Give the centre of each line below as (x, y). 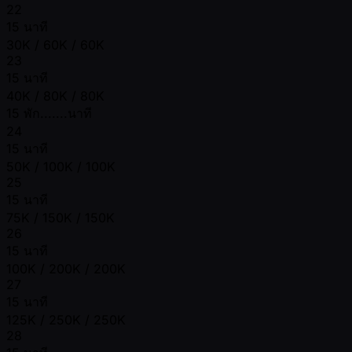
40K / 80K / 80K (55, 95)
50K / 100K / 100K (61, 166)
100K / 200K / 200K (66, 268)
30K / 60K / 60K (55, 44)
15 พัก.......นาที (49, 113)
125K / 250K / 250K (66, 319)
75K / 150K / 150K (60, 217)
